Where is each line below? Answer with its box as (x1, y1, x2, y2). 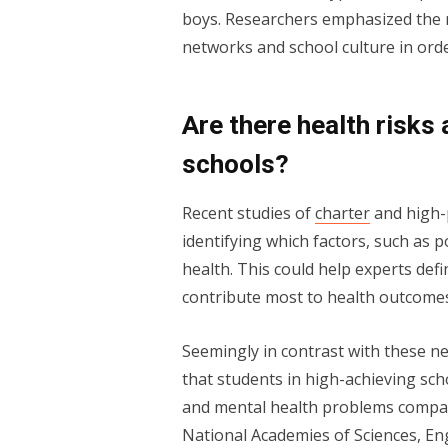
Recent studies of (181, 201, 315, 224)
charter (314, 201, 370, 224)
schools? (181, 148, 289, 179)
